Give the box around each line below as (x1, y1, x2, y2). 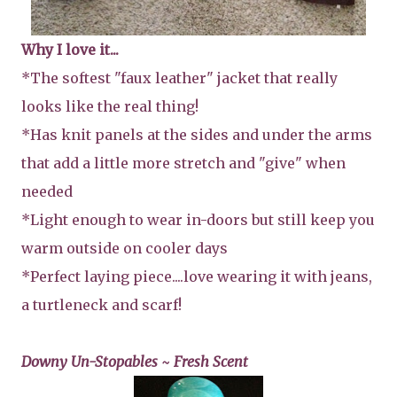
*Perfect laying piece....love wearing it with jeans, (21, 267, 372, 285)
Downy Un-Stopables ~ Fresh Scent (21, 352, 248, 370)
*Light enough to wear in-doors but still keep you (21, 210, 375, 229)
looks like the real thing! (21, 97, 198, 115)
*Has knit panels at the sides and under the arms (21, 125, 372, 144)
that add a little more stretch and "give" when (21, 153, 346, 172)
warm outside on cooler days (21, 238, 228, 257)
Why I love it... (21, 40, 119, 58)
